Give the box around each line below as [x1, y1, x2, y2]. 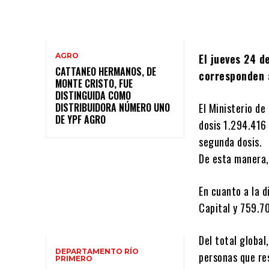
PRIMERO [55, 253, 92, 263]
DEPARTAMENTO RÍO [55, 246, 139, 256]
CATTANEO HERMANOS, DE [55, 64, 156, 79]
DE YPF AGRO [55, 112, 106, 127]
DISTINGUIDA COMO [55, 88, 131, 103]
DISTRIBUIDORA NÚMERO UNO [55, 100, 170, 115]
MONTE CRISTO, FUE [55, 76, 133, 91]
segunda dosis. [199, 134, 262, 150]
